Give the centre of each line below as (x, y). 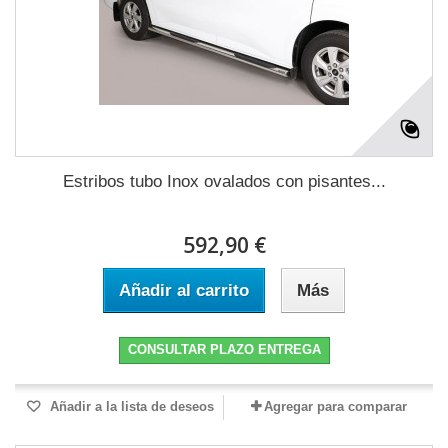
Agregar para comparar (335, 407)
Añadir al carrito (184, 291)
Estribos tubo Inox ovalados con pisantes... (224, 182)
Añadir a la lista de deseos (130, 407)
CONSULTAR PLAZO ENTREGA (224, 350)
